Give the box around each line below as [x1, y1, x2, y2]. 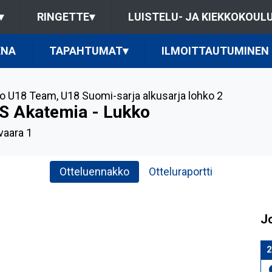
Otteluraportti [149, 165, 212, 178]
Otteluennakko [59, 165, 129, 178]
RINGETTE [36, 10, 89, 23]
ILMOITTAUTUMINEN [161, 44, 269, 57]
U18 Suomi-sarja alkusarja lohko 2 [60, 89, 223, 102]
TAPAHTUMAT [49, 44, 123, 57]
